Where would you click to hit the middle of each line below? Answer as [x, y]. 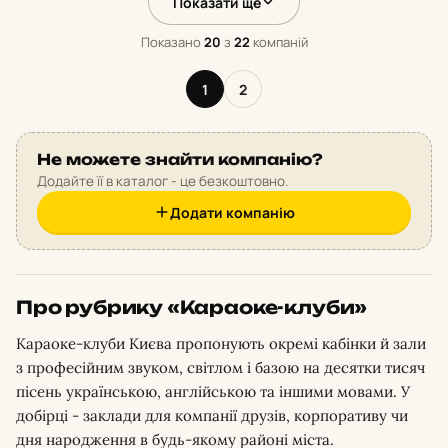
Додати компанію [232, 212]
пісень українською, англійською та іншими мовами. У [213, 391]
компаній [278, 42]
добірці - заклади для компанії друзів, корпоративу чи [212, 415]
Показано [172, 42]
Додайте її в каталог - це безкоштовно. [162, 181]
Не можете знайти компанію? [180, 159]
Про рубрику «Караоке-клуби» [192, 307]
